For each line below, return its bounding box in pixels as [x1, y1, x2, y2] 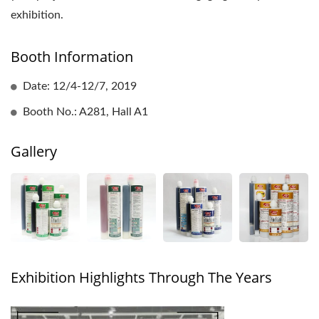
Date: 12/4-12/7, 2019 [23, 80, 137, 93]
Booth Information [11, 47, 133, 67]
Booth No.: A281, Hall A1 [23, 106, 148, 118]
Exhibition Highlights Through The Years [11, 268, 272, 288]
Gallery [11, 142, 57, 162]
